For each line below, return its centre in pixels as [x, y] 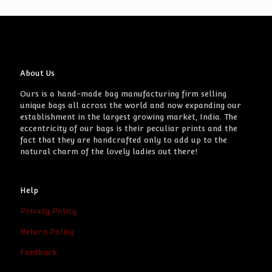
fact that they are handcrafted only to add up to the [124, 140]
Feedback [39, 252]
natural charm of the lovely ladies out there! [109, 151]
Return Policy [47, 231]
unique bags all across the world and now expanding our [131, 105]
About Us [37, 73]
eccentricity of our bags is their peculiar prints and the [129, 128]
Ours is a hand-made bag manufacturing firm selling [123, 93]
